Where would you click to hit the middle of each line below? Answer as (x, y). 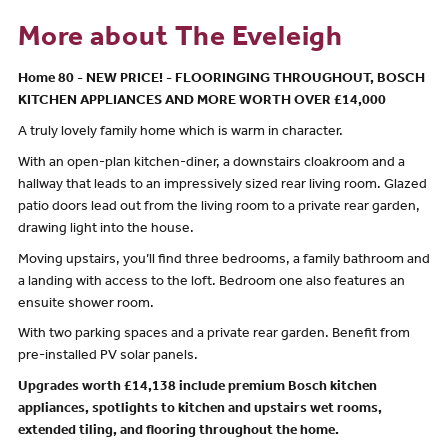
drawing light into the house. (105, 229)
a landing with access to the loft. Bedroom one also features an (211, 282)
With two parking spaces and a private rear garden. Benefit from (213, 335)
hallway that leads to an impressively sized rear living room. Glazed (222, 185)
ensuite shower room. (85, 304)
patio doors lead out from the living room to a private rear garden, (218, 207)
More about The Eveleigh (180, 40)
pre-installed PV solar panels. (107, 357)
